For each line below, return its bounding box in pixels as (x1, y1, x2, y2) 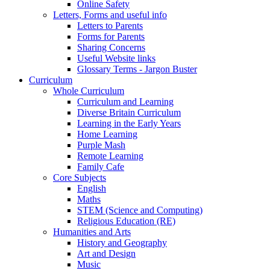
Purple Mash (77, 140, 125, 151)
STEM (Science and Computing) (77, 205, 202, 216)
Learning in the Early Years (77, 118, 181, 129)
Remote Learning (77, 151, 143, 162)
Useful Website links (77, 53, 155, 64)
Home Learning (77, 129, 137, 140)
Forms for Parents (77, 31, 145, 42)
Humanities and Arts (53, 227, 131, 237)
